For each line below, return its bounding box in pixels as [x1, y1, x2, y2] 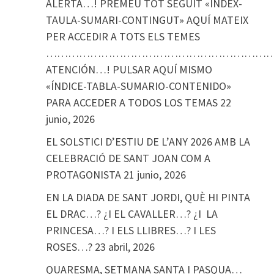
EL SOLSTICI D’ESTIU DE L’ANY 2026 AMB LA [45, 135, 250, 149]
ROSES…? [45, 240, 92, 254]
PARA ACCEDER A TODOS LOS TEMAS [45, 95, 218, 109]
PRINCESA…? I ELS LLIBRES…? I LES [45, 223, 216, 237]
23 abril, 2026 [94, 240, 155, 254]
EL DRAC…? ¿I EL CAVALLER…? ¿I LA [45, 207, 218, 221]
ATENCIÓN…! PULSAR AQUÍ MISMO [45, 62, 212, 76]
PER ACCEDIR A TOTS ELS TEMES [45, 29, 200, 43]
